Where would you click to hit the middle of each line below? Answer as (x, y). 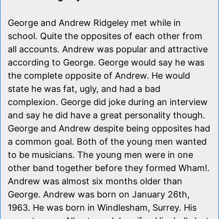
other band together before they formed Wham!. (109, 168)
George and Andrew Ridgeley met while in (94, 22)
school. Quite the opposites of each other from (105, 36)
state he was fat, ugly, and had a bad (84, 88)
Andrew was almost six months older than (95, 181)
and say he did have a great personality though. (107, 115)
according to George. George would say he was (106, 62)
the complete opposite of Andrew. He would (99, 75)
